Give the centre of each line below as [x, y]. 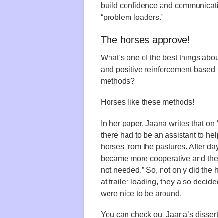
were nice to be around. [141, 193]
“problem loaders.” [132, 18]
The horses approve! [145, 40]
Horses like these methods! [147, 102]
